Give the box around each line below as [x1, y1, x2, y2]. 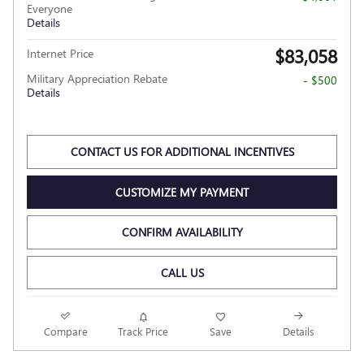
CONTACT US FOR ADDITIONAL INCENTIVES [70, 144, 294, 160]
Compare [43, 324, 88, 339]
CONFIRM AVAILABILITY [121, 224, 243, 240]
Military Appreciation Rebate [27, 71, 167, 86]
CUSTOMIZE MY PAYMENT [115, 184, 249, 200]
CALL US [160, 265, 204, 281]
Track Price [118, 324, 169, 339]
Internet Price [27, 45, 93, 61]
